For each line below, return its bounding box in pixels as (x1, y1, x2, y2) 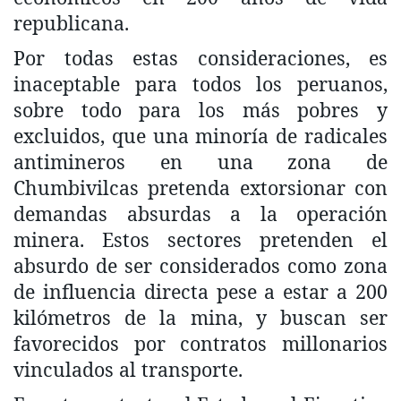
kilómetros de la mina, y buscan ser (13, 303, 388, 330)
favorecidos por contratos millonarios (13, 329, 388, 356)
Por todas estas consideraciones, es (13, 44, 388, 71)
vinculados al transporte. (13, 355, 243, 382)
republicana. (13, 9, 129, 36)
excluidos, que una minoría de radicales (13, 122, 388, 149)
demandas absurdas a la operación (13, 200, 388, 226)
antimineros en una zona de (13, 148, 388, 175)
